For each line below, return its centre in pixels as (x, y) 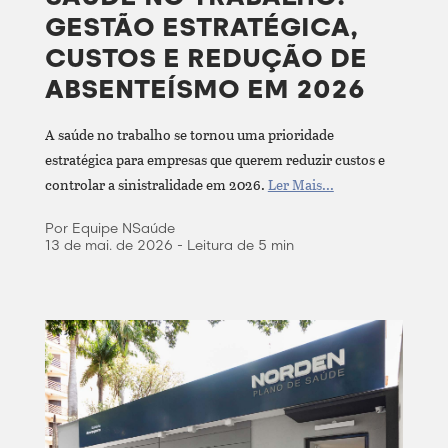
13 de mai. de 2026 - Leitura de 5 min (169, 245)
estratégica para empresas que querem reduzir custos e (214, 159)
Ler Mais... (300, 184)
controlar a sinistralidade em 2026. (156, 184)
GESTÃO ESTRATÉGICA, (201, 27)
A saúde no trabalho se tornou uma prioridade (189, 134)
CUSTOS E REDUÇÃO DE (205, 58)
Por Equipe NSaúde (109, 228)
